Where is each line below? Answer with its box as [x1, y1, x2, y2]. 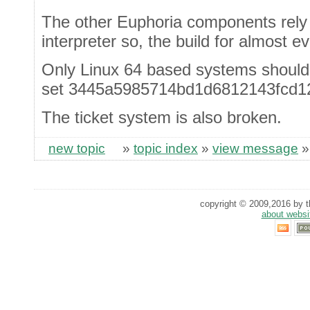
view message [212, 140, 298, 156]
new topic [48, 140, 105, 156]
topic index [134, 140, 198, 156]
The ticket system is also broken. [42, 108, 282, 127]
